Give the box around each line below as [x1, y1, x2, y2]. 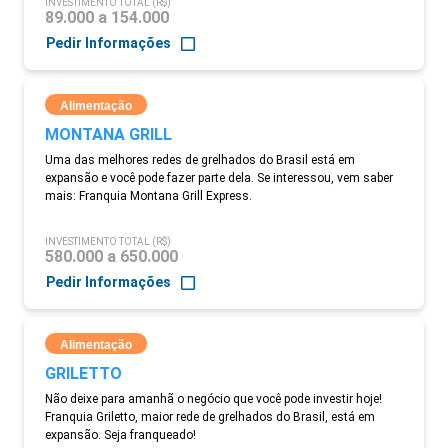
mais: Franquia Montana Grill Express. [45, 189, 252, 203]
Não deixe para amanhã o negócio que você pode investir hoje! [45, 392, 382, 406]
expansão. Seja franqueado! [45, 428, 196, 442]
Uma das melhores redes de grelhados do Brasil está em [45, 153, 355, 167]
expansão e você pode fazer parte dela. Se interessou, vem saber [45, 171, 393, 185]
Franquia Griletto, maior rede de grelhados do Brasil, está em [45, 410, 375, 424]
